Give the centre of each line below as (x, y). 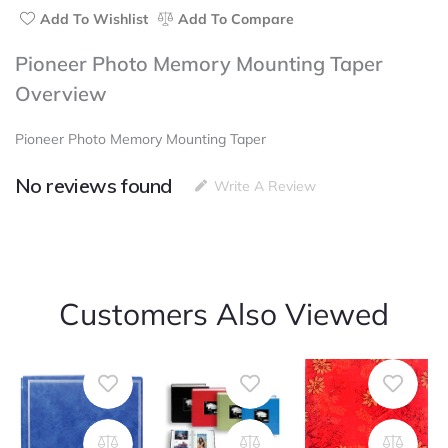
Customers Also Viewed (224, 314)
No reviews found (93, 185)
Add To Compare (236, 18)
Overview (61, 93)
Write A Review (265, 185)
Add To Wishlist (94, 18)
